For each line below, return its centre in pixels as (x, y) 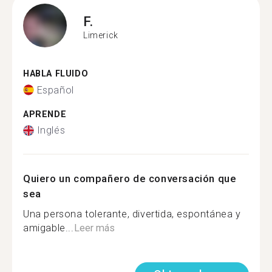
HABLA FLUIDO (56, 74)
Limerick (101, 35)
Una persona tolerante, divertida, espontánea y (132, 214)
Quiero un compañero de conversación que (130, 178)
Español (55, 90)
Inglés (51, 130)
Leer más (94, 228)
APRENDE (45, 114)
